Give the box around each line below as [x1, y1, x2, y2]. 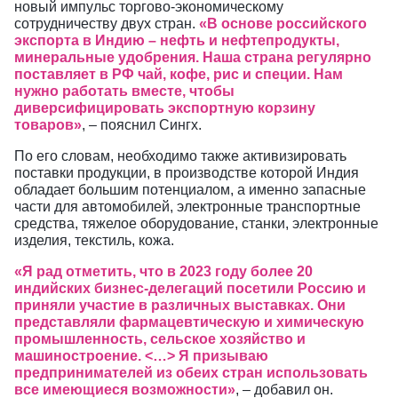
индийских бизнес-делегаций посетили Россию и [14, 281, 366, 296]
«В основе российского [199, 16, 367, 31]
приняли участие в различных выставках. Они [14, 298, 346, 313]
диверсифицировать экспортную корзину [14, 100, 315, 115]
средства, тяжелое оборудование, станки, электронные [14, 216, 378, 231]
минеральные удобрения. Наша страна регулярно [14, 50, 371, 65]
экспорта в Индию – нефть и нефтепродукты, [14, 33, 339, 48]
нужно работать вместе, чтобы [14, 84, 235, 99]
